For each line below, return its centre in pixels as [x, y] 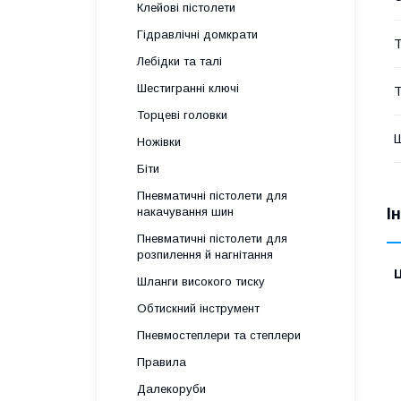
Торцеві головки [182, 115]
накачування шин [185, 212]
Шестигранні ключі [188, 88]
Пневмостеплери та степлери [219, 335]
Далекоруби [171, 389]
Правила [162, 362]
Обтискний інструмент [198, 308]
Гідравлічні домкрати [197, 34]
